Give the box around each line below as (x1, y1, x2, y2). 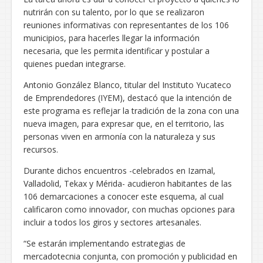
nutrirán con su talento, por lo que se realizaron (23, 6, 204, 18)
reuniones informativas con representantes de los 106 (23, 19, 229, 31)
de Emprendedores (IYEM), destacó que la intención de (23, 92, 232, 103)
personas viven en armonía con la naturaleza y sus (23, 130, 215, 142)
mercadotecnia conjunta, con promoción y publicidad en (23, 250, 237, 262)
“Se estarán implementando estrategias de (23, 237, 186, 249)
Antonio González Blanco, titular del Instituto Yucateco (23, 79, 231, 90)
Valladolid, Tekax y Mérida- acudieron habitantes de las (23, 177, 232, 189)
